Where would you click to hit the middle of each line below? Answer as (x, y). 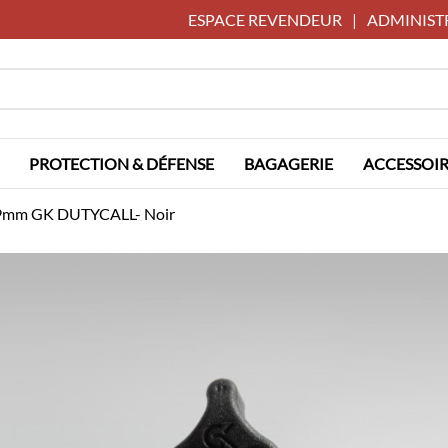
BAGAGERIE (288, 163)
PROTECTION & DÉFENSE (121, 163)
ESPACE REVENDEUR (265, 19)
